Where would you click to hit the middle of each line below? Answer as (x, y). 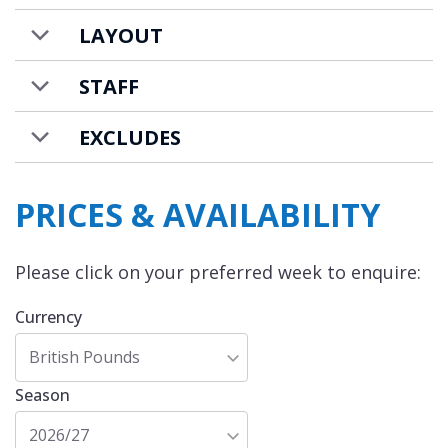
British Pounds (84, 357)
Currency (48, 317)
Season (42, 395)
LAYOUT (121, 35)
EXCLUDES (130, 137)
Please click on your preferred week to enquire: (218, 272)
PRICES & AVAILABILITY (197, 215)
